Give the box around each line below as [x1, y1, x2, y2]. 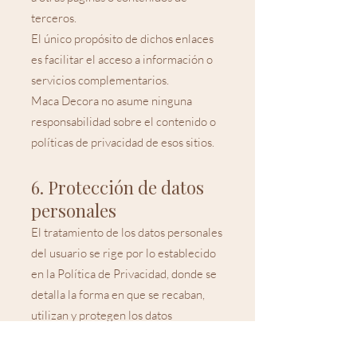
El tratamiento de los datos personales [31, 225, 222, 240]
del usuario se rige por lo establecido [31, 245, 216, 261]
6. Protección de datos [31, 175, 204, 199]
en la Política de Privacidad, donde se [31, 266, 217, 281]
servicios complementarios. [31, 73, 169, 88]
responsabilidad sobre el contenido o [31, 114, 216, 129]
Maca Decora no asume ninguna [31, 93, 192, 108]
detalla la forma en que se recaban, [31, 287, 205, 302]
